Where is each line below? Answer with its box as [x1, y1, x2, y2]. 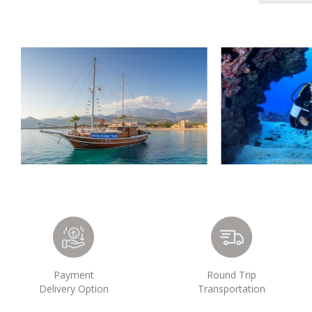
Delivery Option [38, 282, 109, 295]
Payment [53, 268, 94, 281]
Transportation [197, 282, 265, 295]
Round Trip [206, 268, 256, 281]
